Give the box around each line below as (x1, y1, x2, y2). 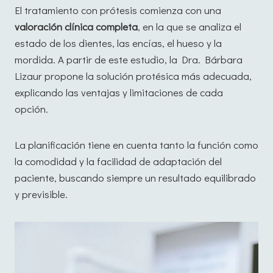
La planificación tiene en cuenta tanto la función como (15, 138, 258, 152)
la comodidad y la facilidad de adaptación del (15, 154, 222, 169)
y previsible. (15, 187, 68, 202)
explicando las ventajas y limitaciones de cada (15, 85, 223, 100)
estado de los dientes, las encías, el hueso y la (15, 36, 222, 51)
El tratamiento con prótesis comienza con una (15, 3, 221, 18)
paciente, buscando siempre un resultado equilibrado (15, 171, 256, 185)
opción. (15, 102, 48, 116)
